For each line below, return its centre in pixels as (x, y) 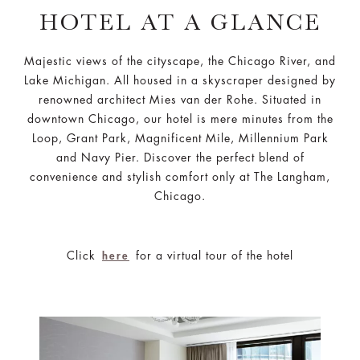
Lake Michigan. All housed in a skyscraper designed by (180, 80)
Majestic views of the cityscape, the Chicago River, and (180, 61)
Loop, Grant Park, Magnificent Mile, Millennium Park (180, 138)
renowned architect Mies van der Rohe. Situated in (180, 100)
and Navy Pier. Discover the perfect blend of (180, 157)
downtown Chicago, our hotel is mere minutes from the (180, 119)
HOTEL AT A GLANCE (180, 22)
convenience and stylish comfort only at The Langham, (180, 177)
